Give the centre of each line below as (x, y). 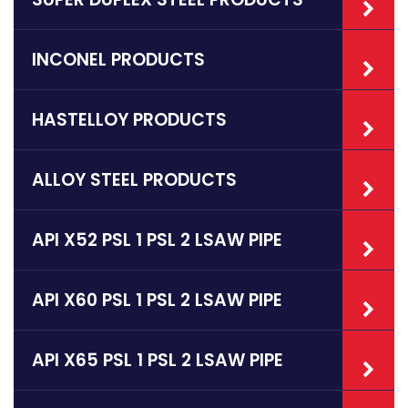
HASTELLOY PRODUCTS (129, 120)
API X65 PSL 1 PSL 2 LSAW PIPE (158, 361)
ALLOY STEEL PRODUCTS (134, 180)
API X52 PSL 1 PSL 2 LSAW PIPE (157, 240)
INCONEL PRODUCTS (118, 60)
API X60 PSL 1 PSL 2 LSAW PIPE (157, 301)
